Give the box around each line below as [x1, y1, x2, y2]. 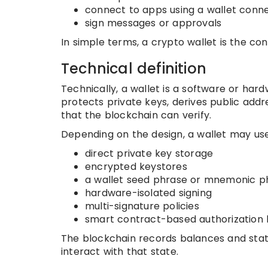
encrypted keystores [85, 160, 187, 173]
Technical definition [61, 59, 206, 78]
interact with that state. [61, 245, 178, 258]
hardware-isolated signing [85, 186, 212, 200]
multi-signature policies [85, 199, 199, 213]
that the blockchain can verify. [61, 108, 212, 122]
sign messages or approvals [85, 16, 222, 30]
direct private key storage [85, 147, 214, 160]
